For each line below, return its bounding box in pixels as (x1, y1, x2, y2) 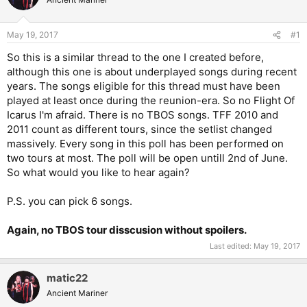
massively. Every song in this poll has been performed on (7, 137, 284, 151)
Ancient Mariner (47, 287, 108, 298)
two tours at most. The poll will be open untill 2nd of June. (7, 151, 288, 165)
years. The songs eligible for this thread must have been (7, 79, 280, 93)
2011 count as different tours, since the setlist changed (7, 123, 272, 136)
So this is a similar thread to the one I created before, (7, 51, 264, 64)
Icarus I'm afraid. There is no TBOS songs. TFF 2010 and (7, 108, 278, 122)
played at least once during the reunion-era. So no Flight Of (7, 94, 295, 108)
